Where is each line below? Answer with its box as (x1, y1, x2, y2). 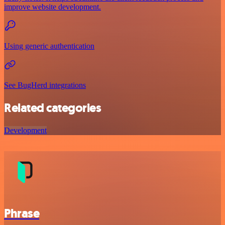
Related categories (4, 99, 101, 116)
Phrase (4, 205, 40, 221)
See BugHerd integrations (4, 80, 86, 89)
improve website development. (4, 2, 101, 11)
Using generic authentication (4, 41, 94, 50)
